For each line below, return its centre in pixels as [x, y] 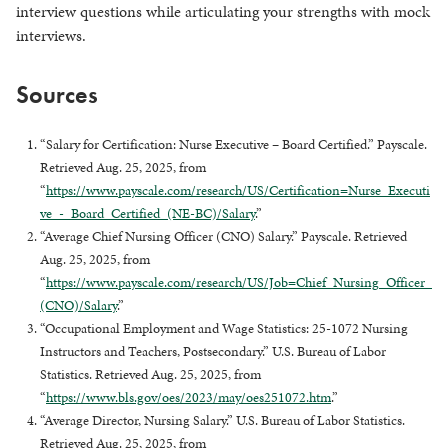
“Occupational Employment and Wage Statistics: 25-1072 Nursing [224, 328]
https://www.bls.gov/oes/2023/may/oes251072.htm [188, 397]
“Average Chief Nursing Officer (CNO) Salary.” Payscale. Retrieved [223, 236]
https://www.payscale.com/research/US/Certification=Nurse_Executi [238, 190]
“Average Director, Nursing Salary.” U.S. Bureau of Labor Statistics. [222, 420]
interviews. [51, 35]
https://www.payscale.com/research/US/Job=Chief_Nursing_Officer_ [239, 282]
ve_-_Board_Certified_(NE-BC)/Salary [147, 213]
